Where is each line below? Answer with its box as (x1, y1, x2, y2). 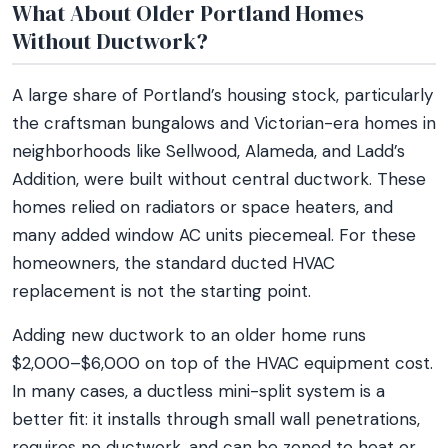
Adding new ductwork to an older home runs (12, 324, 366, 346)
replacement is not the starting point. (12, 280, 311, 302)
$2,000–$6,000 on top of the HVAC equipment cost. (12, 352, 433, 374)
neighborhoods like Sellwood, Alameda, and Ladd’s (12, 140, 405, 162)
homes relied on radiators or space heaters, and (12, 196, 393, 218)
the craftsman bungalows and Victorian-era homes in (12, 112, 436, 134)
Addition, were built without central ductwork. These (12, 168, 426, 190)
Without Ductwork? (12, 26, 208, 56)
